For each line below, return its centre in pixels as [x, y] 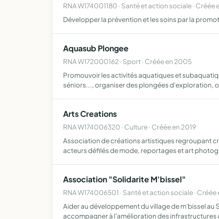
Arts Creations [90, 114]
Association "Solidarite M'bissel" [124, 179]
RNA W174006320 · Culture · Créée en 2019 [130, 127]
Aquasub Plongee [96, 48]
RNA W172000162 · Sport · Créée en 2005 [127, 61]
